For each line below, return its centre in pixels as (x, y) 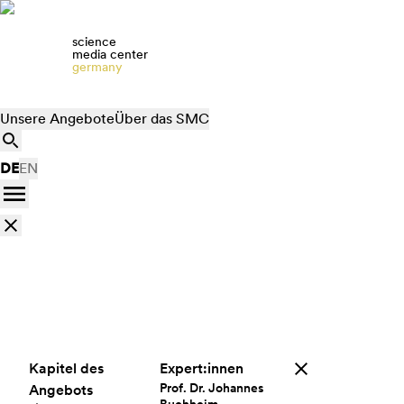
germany (97, 67)
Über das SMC (162, 119)
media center (110, 54)
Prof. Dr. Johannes (211, 388)
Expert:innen (201, 368)
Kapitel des (66, 368)
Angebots (61, 390)
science (94, 41)
